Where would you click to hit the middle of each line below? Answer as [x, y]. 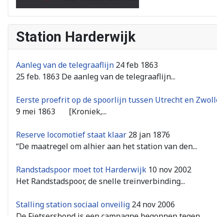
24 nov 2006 [153, 204]
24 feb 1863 [137, 65]
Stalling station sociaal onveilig [73, 204]
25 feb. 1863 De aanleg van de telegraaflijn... [96, 76]
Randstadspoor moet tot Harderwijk [81, 169]
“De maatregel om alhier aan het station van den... [107, 146]
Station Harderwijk [76, 37]
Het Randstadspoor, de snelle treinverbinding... [101, 181]
